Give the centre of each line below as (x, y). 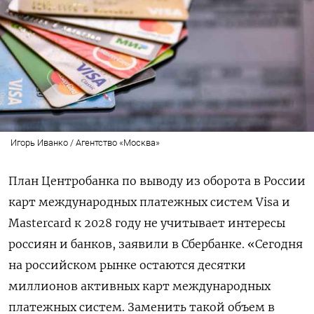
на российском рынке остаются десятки (127, 265)
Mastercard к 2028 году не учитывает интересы (147, 223)
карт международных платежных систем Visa (144, 202)
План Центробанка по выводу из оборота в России (157, 180)
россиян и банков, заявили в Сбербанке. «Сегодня (156, 244)
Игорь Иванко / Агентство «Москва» (85, 142)
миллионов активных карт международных (139, 286)
